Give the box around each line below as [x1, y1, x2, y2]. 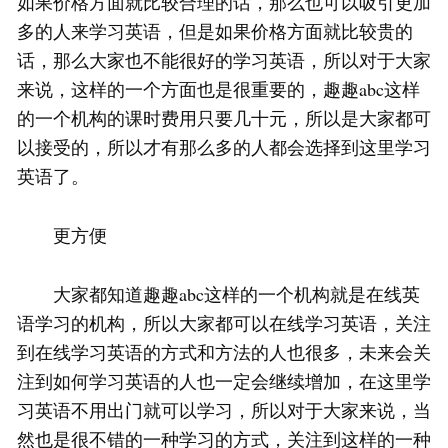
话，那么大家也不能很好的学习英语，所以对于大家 [17, 48, 431, 73]
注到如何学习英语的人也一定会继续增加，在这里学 [17, 369, 431, 394]
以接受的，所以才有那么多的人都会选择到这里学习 [17, 135, 431, 160]
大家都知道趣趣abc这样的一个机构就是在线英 [17, 282, 420, 307]
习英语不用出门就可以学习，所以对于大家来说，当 [17, 398, 431, 423]
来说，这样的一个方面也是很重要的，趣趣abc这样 [17, 77, 420, 102]
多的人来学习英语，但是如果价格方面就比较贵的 [17, 19, 413, 44]
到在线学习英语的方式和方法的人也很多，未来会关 [17, 340, 431, 365]
